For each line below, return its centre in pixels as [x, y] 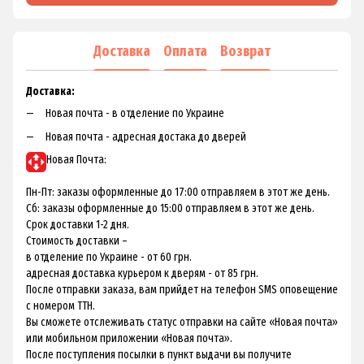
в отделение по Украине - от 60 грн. [109, 257]
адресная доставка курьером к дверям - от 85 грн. [142, 273]
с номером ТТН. [61, 305]
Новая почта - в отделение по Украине [135, 114]
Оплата [185, 51]
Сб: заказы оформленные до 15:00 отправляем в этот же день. [170, 208]
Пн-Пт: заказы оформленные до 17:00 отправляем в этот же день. [178, 192]
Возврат [245, 51]
